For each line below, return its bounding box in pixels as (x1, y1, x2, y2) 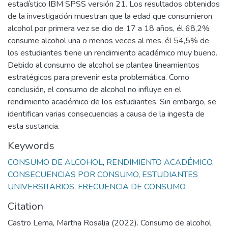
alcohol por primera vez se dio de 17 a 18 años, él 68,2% (8, 23, 210, 34)
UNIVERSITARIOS (8, 181, 74, 192)
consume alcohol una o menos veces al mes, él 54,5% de (8, 35, 209, 46)
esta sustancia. (8, 121, 60, 132)
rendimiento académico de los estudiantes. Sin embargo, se (8, 96, 216, 107)
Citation (8, 199, 43, 213)
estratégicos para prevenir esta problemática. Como (8, 72, 189, 83)
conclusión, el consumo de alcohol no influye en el (8, 84, 181, 95)
